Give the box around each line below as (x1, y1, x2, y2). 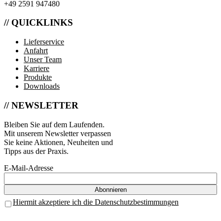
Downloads (24, 82, 60, 91)
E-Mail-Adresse (4, 163, 53, 172)
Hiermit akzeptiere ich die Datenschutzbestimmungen (13, 197, 179, 206)
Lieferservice (24, 37, 64, 46)
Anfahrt (24, 46, 48, 55)
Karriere (24, 64, 49, 73)
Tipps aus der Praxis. (4, 147, 69, 155)
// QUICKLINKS (4, 17, 73, 28)
